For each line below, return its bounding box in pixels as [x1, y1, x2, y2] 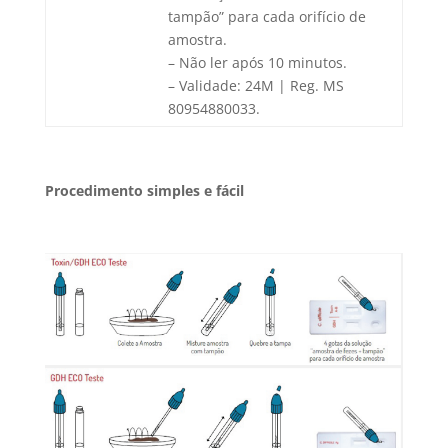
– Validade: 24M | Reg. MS [167, 76, 344, 96]
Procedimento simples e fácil [44, 181, 244, 201]
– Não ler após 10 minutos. [167, 53, 347, 73]
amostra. [167, 30, 227, 50]
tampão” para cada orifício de [167, 7, 366, 27]
